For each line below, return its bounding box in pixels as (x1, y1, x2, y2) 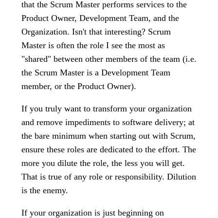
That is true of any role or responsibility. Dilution (21, 172, 196, 182)
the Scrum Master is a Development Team (21, 68, 170, 77)
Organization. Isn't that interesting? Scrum (21, 27, 171, 36)
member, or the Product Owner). (21, 81, 136, 91)
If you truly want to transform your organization (21, 104, 192, 113)
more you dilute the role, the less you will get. (21, 158, 185, 168)
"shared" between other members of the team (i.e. (21, 54, 197, 64)
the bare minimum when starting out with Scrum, (21, 131, 196, 141)
